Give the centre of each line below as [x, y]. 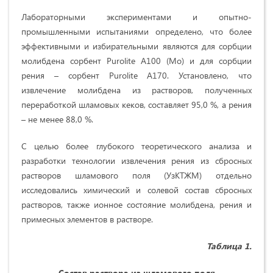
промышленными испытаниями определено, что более [136, 32]
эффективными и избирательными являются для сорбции [136, 46]
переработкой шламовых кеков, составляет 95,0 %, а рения [136, 105]
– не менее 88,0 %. [57, 119]
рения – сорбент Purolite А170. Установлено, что [136, 76]
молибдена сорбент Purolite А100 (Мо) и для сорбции [136, 61]
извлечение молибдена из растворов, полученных [136, 90]
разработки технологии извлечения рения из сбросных [136, 161]
